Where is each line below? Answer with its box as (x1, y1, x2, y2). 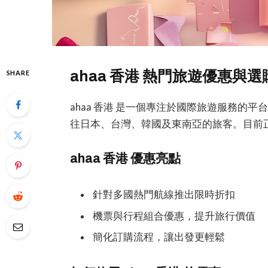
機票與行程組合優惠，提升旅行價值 (93, 209, 256, 222)
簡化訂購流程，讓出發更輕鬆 (93, 230, 226, 243)
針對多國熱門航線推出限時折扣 (93, 188, 236, 201)
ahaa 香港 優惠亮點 (70, 151, 181, 166)
